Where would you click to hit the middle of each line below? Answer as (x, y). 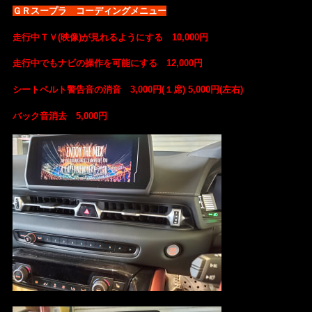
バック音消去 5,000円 (60, 116)
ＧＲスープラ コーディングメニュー (89, 11)
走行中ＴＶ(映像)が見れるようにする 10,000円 (110, 37)
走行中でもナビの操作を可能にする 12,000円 (107, 63)
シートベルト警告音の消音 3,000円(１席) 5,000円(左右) (127, 90)
